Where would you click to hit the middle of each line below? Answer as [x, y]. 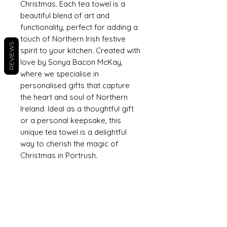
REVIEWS [11, 56]
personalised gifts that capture [75, 85]
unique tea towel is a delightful [73, 132]
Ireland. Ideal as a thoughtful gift [77, 109]
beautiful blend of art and [65, 15]
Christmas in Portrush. [59, 155]
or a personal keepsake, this [71, 120]
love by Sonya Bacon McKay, [71, 62]
